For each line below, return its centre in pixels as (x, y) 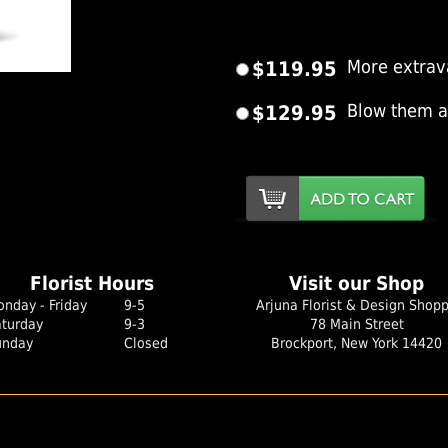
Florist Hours (92, 283)
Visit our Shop (356, 283)
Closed (146, 343)
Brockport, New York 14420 (356, 343)
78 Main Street (356, 324)
